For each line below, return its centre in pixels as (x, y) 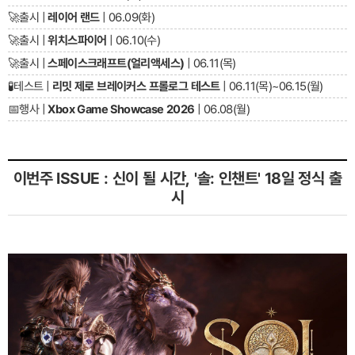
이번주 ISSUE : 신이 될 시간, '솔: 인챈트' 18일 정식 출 (177, 179)
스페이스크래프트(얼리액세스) (116, 64)
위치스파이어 (77, 41)
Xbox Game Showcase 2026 (121, 110)
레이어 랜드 (74, 18)
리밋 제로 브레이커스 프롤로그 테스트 (136, 87)
